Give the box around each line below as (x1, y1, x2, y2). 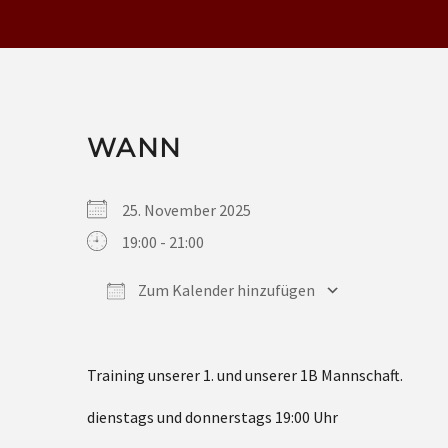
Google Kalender (170, 312, 285, 333)
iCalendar (218, 312, 283, 333)
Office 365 (266, 312, 332, 333)
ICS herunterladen (122, 312, 246, 333)
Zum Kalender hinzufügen (135, 279, 315, 300)
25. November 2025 (122, 199, 263, 220)
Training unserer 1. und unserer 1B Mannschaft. (87, 364, 403, 385)
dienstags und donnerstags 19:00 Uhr (87, 407, 338, 428)
